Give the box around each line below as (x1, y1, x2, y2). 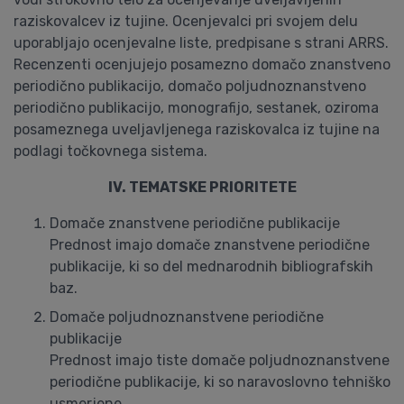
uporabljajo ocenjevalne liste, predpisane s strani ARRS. (14, 34, 389, 51)
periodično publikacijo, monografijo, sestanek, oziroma (14, 99, 379, 116)
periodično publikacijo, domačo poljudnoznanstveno (14, 78, 366, 95)
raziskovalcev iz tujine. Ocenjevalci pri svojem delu (14, 13, 358, 30)
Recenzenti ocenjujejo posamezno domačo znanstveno (14, 56, 390, 73)
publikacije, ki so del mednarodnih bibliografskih (50, 258, 373, 275)
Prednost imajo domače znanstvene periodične (50, 236, 370, 253)
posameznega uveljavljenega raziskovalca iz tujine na (14, 121, 380, 138)
